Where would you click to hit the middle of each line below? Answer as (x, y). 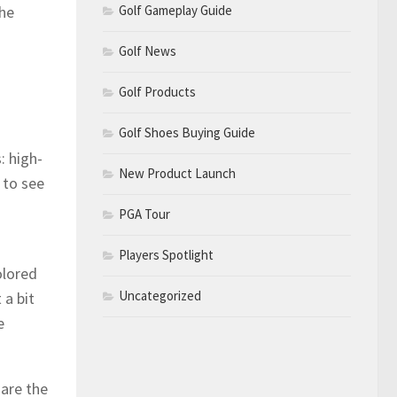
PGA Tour (144, 214)
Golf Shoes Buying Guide (187, 132)
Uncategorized (160, 295)
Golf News (148, 51)
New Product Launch (177, 173)
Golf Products (157, 91)
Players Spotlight (166, 254)
